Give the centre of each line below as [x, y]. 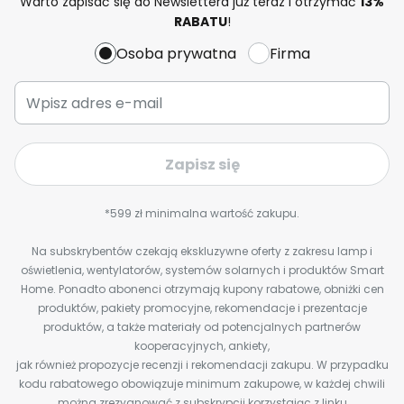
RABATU [200, 21]
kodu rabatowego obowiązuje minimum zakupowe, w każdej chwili [202, 384]
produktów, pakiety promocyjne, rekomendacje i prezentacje [202, 308]
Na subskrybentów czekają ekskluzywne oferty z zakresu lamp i [202, 251]
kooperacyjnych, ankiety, [202, 346]
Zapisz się [202, 164]
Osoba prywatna [176, 53]
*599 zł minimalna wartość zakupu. [202, 213]
